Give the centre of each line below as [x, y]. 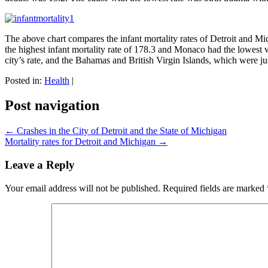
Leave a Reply [40, 165]
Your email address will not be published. [83, 188]
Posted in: [25, 80]
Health [57, 80]
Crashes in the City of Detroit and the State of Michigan [121, 131]
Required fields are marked [215, 188]
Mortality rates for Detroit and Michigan [81, 142]
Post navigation [52, 106]
